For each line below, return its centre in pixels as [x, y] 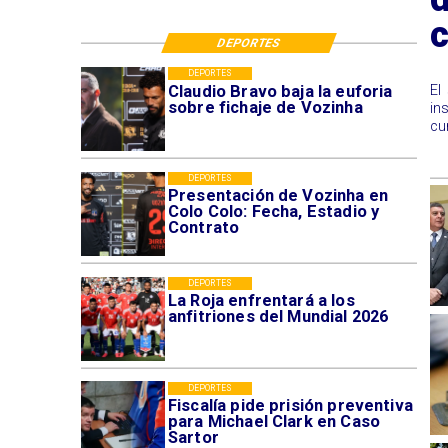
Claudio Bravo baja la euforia [280, 91]
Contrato [203, 228]
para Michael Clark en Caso [273, 422]
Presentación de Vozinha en [277, 196]
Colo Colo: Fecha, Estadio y [273, 212]
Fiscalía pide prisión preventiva [290, 406]
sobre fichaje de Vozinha [265, 107]
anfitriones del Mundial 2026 [278, 317]
